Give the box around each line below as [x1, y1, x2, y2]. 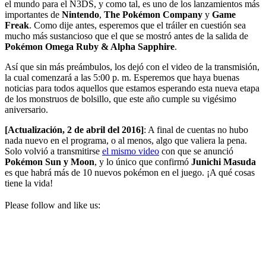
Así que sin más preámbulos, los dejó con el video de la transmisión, [5, 62, 259, 72]
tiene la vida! [5, 178, 53, 189]
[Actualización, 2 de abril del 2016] [5, 125, 144, 135]
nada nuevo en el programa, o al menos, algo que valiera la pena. [5, 135, 247, 146]
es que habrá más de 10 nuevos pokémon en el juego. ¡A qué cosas [5, 167, 255, 178]
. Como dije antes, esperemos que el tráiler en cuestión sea [29, 20, 246, 31]
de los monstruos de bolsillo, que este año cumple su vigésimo [5, 94, 236, 104]
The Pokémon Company [104, 9, 202, 20]
